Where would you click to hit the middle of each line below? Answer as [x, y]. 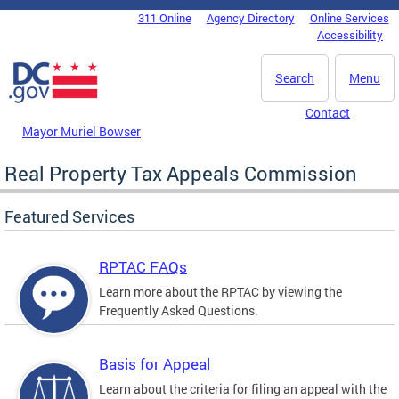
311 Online [164, 18]
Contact [328, 113]
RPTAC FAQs [143, 266]
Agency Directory [250, 18]
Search [295, 78]
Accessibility [350, 35]
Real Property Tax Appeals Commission [181, 173]
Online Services [349, 18]
